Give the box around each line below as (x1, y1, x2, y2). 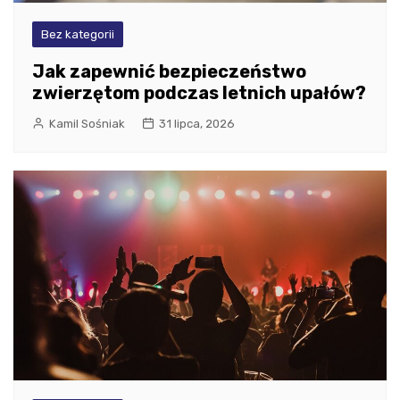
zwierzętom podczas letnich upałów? (32, 81, 366, 104)
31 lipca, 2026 (159, 116, 235, 130)
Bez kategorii (41, 27, 114, 41)
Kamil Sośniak (49, 116, 125, 130)
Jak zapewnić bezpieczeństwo (32, 60, 306, 82)
